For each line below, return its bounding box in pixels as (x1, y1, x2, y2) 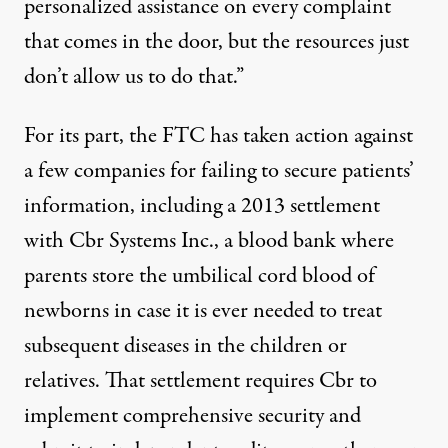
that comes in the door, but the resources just (24, 26, 409, 58)
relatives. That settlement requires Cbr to (24, 365, 377, 397)
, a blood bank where (214, 225, 394, 257)
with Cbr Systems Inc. (24, 225, 214, 257)
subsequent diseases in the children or (24, 330, 347, 362)
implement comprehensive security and (24, 400, 361, 432)
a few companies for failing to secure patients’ (24, 155, 414, 187)
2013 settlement (241, 190, 380, 222)
